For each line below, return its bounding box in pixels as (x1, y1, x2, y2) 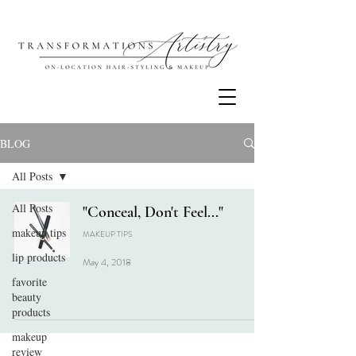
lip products (12, 250, 65, 265)
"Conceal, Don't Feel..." (83, 203, 223, 222)
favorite (12, 274, 47, 289)
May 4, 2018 (83, 255, 131, 269)
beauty (12, 289, 41, 304)
